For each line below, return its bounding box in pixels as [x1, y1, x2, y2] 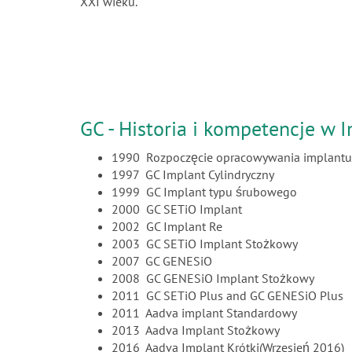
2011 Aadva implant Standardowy [112, 305, 297, 321]
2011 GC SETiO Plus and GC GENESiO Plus [112, 288, 343, 304]
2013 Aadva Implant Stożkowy [112, 322, 280, 339]
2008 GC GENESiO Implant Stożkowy [112, 270, 314, 287]
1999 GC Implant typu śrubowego [112, 184, 297, 200]
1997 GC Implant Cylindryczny [112, 167, 274, 183]
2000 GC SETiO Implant [112, 201, 242, 218]
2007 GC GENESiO [112, 253, 212, 269]
